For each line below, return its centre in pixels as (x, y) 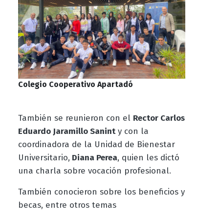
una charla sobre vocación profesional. (94, 171)
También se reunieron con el (75, 118)
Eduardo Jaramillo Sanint (66, 131)
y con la (132, 131)
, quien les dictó (148, 158)
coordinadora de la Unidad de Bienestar (96, 145)
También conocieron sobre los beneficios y (101, 192)
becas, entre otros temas (67, 205)
